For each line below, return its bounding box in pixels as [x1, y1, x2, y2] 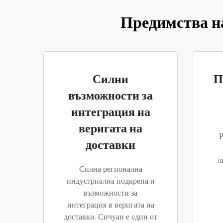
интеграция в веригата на [67, 200, 154, 211]
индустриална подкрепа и [66, 176, 155, 187]
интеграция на [71, 105, 150, 120]
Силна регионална [79, 164, 142, 175]
